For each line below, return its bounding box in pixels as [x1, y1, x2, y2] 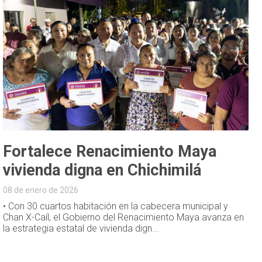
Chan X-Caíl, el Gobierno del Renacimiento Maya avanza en [3, 211, 244, 223]
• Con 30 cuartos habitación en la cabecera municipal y [3, 200, 229, 212]
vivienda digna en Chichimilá [3, 160, 202, 180]
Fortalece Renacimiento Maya [3, 142, 217, 161]
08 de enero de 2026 [3, 185, 79, 195]
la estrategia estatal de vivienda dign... [3, 222, 160, 234]
